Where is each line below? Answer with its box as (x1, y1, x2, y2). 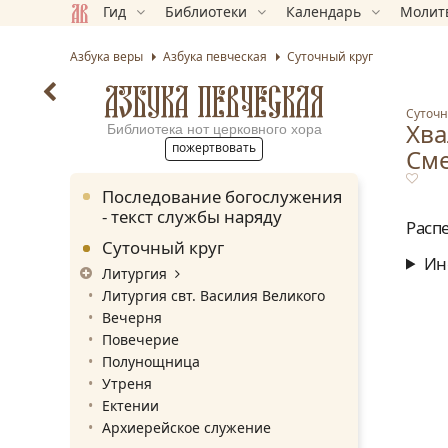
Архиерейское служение (102, 417, 271, 437)
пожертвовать (172, 138, 256, 156)
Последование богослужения (102, 184, 342, 208)
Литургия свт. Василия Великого (102, 285, 325, 305)
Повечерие (102, 329, 179, 349)
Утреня (102, 373, 152, 393)
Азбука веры (70, 48, 143, 66)
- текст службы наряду (102, 204, 282, 228)
